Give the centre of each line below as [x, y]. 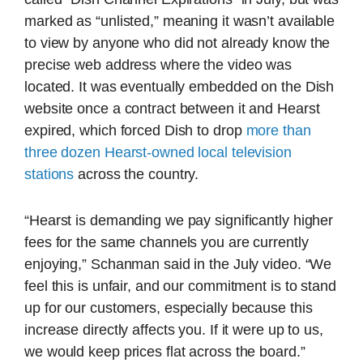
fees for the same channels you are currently [167, 243]
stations [49, 174]
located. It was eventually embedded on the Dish [179, 86]
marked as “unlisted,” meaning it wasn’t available [180, 21]
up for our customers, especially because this [169, 308]
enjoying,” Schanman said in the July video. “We [178, 265]
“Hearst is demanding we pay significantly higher [179, 221]
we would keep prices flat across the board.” [165, 352]
